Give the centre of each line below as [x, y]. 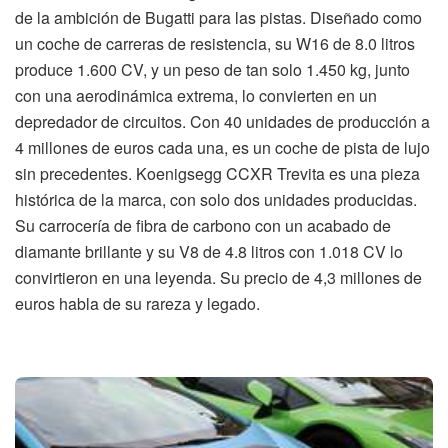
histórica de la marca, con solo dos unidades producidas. [216, 199]
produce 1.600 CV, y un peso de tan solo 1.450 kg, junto [212, 69]
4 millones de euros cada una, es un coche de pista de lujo [222, 147]
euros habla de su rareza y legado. [137, 303]
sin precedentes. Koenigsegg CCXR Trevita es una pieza [217, 173]
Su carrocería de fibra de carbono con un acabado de [203, 225]
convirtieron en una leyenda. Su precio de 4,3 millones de [218, 277]
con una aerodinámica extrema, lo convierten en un [196, 95]
